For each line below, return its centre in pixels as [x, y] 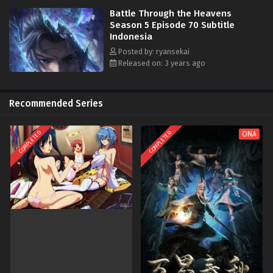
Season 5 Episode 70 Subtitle [172, 25]
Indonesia [131, 36]
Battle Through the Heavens [171, 13]
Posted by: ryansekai [153, 51]
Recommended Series [56, 103]
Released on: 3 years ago [161, 63]
